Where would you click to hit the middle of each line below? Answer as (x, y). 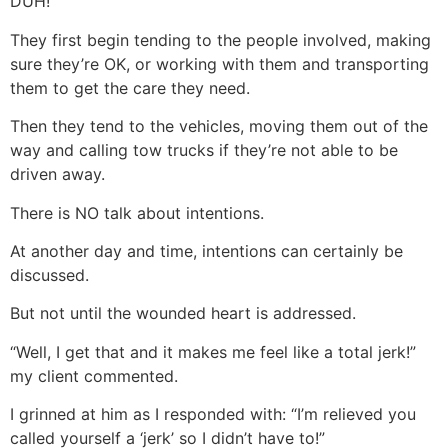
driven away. (57, 174)
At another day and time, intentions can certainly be (206, 251)
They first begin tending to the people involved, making (220, 39)
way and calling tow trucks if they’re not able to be (204, 150)
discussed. (49, 275)
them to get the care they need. (130, 87)
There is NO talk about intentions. (137, 212)
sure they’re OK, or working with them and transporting (219, 63)
